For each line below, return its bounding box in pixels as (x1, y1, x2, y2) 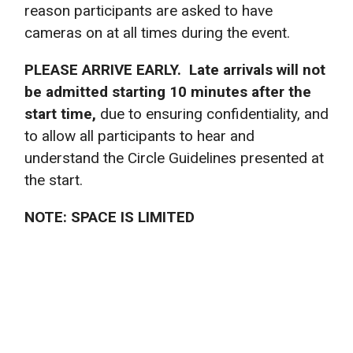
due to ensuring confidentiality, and (100, 104, 329, 123)
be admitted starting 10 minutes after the (24, 82, 311, 101)
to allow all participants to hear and (24, 126, 255, 145)
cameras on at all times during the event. (24, 23, 290, 42)
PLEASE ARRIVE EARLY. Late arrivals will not (24, 60, 325, 79)
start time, (24, 104, 100, 123)
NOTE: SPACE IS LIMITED (24, 207, 195, 226)
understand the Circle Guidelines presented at (24, 148, 324, 167)
